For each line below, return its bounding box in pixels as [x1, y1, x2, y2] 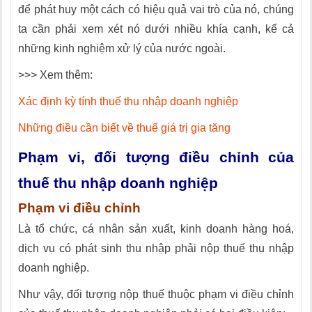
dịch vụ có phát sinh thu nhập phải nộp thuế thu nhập [18, 242, 294, 254]
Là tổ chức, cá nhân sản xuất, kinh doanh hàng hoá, [18, 223, 294, 235]
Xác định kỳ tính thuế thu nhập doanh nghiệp [18, 95, 238, 107]
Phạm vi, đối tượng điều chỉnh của [18, 149, 294, 166]
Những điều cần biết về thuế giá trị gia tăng [18, 122, 231, 134]
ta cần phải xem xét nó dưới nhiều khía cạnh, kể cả [18, 23, 294, 35]
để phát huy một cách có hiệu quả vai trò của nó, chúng [18, 3, 294, 15]
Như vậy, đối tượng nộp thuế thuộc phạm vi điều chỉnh [18, 288, 294, 300]
